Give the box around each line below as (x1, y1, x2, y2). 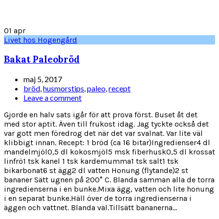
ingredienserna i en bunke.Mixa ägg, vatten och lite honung (4, 184, 214, 194)
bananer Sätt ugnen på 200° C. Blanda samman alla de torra (4, 175, 215, 185)
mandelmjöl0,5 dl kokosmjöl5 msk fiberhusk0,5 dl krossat (4, 147, 215, 157)
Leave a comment (23, 93, 82, 103)
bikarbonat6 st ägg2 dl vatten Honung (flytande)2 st (4, 166, 188, 175)
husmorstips (43, 84, 84, 93)
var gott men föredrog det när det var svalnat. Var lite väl (4, 129, 203, 138)
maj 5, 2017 (23, 74, 62, 84)
